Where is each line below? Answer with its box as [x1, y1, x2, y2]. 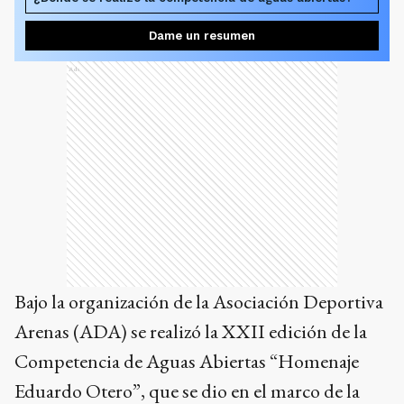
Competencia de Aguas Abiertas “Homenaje [14, 348, 359, 374]
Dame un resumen [149, 29, 255, 42]
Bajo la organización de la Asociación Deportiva [14, 289, 383, 315]
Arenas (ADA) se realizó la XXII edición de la [14, 318, 367, 344]
